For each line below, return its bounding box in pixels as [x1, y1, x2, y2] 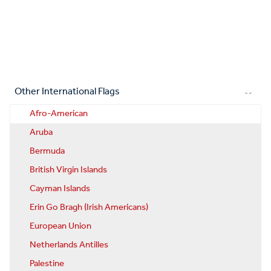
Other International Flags [15, 82, 120, 102]
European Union [30, 218, 91, 235]
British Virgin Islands [30, 162, 107, 179]
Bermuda [30, 143, 65, 160]
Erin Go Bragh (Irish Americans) [30, 199, 148, 217]
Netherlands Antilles [30, 237, 108, 254]
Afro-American [30, 105, 88, 123]
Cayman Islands [30, 180, 90, 198]
